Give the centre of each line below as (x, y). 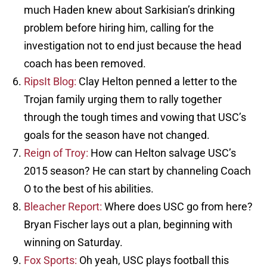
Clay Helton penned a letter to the (157, 82)
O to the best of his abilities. (89, 189)
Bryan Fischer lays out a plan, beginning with (128, 225)
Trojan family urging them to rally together (123, 100)
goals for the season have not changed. (117, 135)
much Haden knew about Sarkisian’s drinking (129, 10)
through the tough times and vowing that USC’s (135, 117)
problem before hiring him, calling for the (119, 28)
